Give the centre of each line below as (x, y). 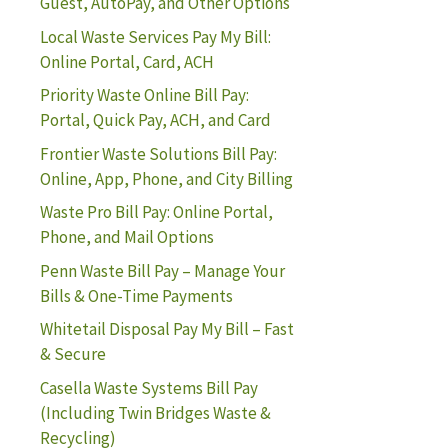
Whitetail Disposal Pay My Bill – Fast (167, 329)
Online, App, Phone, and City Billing (166, 178)
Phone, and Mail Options (127, 237)
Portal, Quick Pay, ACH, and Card (155, 120)
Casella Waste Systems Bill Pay (149, 387)
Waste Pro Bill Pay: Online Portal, (156, 212)
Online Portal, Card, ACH (127, 61)
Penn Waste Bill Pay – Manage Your (162, 270)
